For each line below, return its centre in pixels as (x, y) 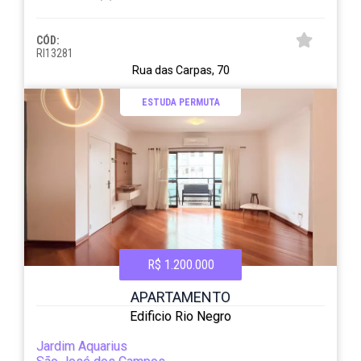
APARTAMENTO (180, 297)
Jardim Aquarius (82, 346)
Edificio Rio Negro (180, 316)
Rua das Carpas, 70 (180, 70)
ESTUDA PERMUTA (180, 102)
